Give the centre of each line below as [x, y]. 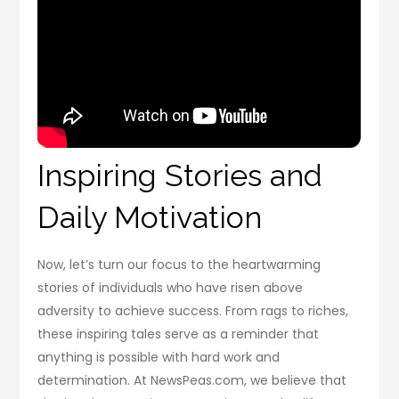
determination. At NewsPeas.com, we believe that [192, 380]
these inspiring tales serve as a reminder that [179, 334]
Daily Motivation [150, 217]
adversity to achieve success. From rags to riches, [193, 310]
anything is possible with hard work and [159, 357]
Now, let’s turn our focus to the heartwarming [179, 264]
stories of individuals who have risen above [171, 287]
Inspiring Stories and [180, 175]
